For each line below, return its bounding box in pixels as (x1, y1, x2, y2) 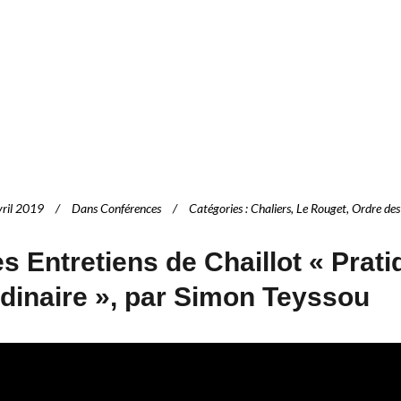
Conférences (100, 200, 161, 216)
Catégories (189, 200, 243, 216)
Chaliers (251, 200, 291, 216)
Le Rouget (296, 200, 346, 216)
